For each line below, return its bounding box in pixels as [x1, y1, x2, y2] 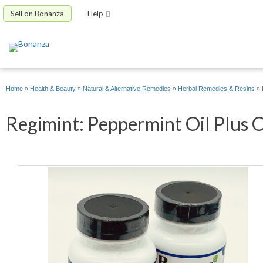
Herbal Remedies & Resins [178, 85, 255, 93]
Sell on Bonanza [11, 9, 64, 18]
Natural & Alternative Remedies [83, 85, 171, 93]
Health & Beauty [30, 85, 76, 93]
